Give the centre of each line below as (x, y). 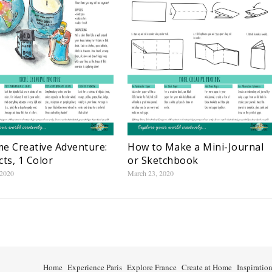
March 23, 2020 (151, 173)
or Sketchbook (163, 160)
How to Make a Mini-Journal (195, 147)
